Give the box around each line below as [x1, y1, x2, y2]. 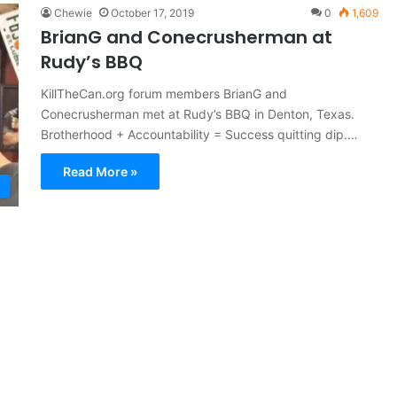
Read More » [62, 164, 137, 179]
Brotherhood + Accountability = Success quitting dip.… [40, 127, 358, 142]
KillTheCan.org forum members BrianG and [40, 86, 287, 101]
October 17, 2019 [110, 6, 194, 19]
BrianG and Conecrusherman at [40, 25, 332, 50]
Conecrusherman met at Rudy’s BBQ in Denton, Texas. [40, 106, 354, 121]
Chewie [53, 6, 92, 19]
